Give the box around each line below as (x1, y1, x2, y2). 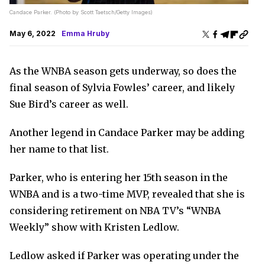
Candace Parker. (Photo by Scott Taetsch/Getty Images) (9, 9, 153, 16)
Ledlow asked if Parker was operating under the (9, 250, 239, 262)
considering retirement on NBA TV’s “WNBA (9, 205, 221, 217)
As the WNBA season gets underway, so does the (9, 65, 237, 77)
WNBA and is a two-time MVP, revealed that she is (9, 188, 245, 201)
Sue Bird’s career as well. (9, 98, 128, 111)
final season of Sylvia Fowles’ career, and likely (9, 82, 235, 94)
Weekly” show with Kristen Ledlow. (9, 221, 179, 234)
